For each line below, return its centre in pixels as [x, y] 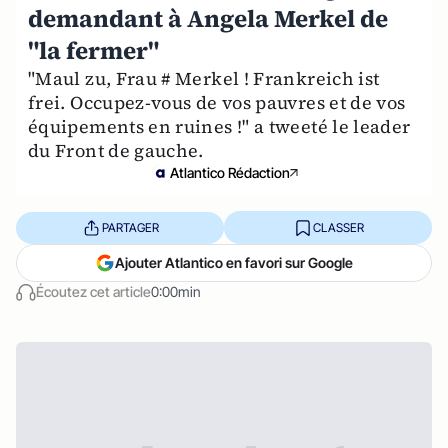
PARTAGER [130, 227]
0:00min [176, 291]
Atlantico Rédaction [230, 172]
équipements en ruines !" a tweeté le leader [219, 126]
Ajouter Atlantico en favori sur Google [234, 262]
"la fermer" [93, 50]
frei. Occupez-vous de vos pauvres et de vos [217, 102]
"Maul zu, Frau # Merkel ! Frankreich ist [204, 78]
